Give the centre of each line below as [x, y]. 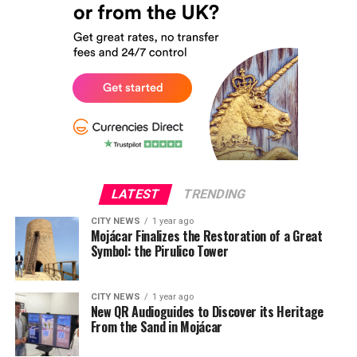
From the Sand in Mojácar [156, 327]
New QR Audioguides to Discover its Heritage [207, 312]
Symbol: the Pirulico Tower [159, 251]
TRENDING [214, 194]
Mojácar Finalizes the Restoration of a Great [206, 236]
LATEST [135, 194]
